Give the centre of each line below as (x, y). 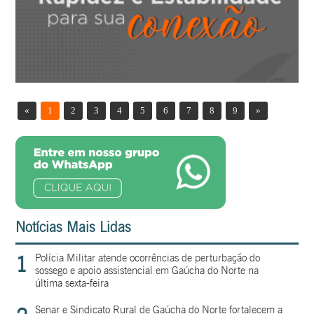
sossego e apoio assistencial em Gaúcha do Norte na (147, 271)
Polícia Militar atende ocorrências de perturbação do (148, 258)
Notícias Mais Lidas (74, 227)
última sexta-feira (72, 284)
